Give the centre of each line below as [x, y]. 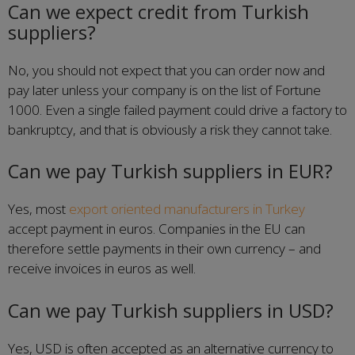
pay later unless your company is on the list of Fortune [164, 90]
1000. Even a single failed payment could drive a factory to [177, 109]
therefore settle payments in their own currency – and [164, 248]
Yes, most [38, 209]
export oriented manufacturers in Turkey [187, 209]
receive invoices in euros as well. [102, 268]
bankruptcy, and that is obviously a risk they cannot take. [170, 129]
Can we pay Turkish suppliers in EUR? [170, 171]
